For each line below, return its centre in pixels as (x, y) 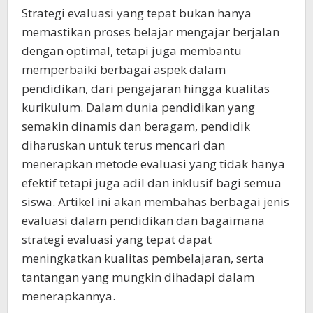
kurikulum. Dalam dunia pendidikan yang (138, 107)
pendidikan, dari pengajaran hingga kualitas (146, 88)
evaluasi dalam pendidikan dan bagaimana (143, 220)
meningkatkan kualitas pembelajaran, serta (143, 258)
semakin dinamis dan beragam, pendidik (136, 126)
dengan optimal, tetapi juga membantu (132, 50)
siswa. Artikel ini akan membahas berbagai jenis (155, 201)
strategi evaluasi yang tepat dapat (117, 239)
